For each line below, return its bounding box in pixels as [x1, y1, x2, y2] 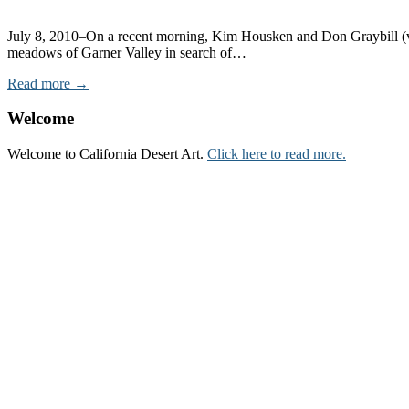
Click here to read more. [207, 146, 346, 163]
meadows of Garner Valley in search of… [7, 44, 246, 60]
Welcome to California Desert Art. [7, 146, 207, 163]
